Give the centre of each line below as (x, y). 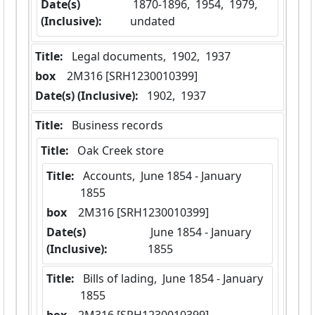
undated (153, 21)
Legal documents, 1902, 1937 (151, 57)
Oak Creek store (121, 151)
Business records (117, 126)
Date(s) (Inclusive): (87, 96)
